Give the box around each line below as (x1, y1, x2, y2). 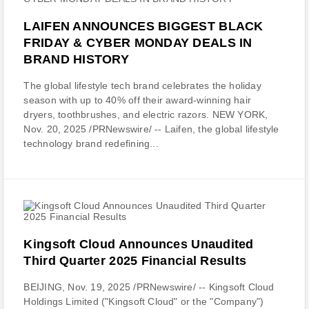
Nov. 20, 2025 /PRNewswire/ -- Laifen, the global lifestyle (23, 123, 279, 134)
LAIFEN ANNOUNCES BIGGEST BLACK (23, 19, 263, 33)
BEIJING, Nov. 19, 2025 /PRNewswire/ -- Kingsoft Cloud (23, 281, 275, 292)
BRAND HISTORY (23, 52, 129, 66)
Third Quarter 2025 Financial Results (23, 254, 247, 268)
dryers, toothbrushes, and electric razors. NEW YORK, (23, 109, 268, 120)
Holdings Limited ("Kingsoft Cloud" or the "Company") (23, 296, 264, 307)
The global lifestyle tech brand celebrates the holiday (23, 80, 261, 91)
